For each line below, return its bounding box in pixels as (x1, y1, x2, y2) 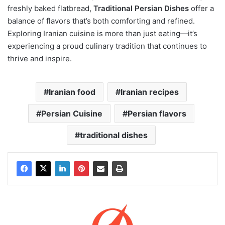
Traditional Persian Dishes (93, 3, 189, 13)
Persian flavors (128, 108, 186, 119)
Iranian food (49, 86, 95, 97)
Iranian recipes (121, 86, 179, 97)
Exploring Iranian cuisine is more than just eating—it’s (8, 28, 197, 38)
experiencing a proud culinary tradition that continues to (8, 41, 207, 51)
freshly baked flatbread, (8, 3, 93, 13)
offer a (189, 3, 214, 13)
